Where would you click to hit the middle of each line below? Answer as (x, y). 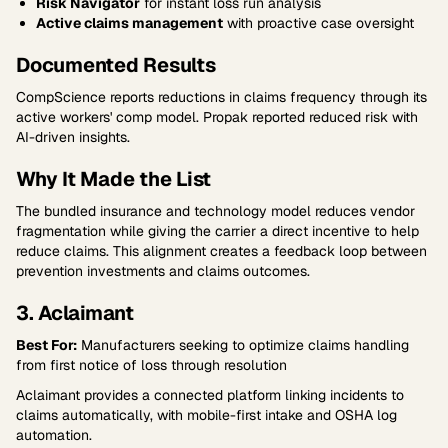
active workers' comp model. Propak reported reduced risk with (217, 117)
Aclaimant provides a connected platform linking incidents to (210, 395)
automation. (54, 435)
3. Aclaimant (74, 313)
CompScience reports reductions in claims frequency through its (221, 97)
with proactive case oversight (318, 23)
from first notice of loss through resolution (151, 365)
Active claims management (129, 23)
